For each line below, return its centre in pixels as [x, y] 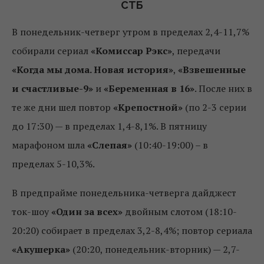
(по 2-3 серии [214, 107]
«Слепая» [110, 145]
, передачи [196, 50]
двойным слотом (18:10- [180, 211]
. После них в [223, 88]
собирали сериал [51, 50]
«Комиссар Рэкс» [131, 50]
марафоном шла [49, 145]
